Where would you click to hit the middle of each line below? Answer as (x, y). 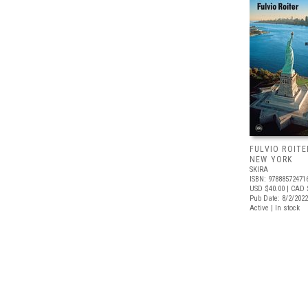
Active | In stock (275, 208)
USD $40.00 (267, 189)
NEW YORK (271, 159)
